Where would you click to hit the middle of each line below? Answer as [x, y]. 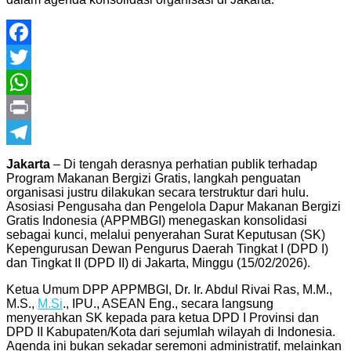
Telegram [32, 157]
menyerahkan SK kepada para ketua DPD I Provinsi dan [163, 317]
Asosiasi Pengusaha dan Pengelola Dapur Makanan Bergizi [174, 206]
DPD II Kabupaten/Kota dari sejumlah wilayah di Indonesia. [171, 331]
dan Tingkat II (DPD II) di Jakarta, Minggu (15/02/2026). [158, 262]
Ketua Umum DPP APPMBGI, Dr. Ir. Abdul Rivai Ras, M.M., [169, 289]
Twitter [25, 81]
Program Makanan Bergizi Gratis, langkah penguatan [154, 178]
